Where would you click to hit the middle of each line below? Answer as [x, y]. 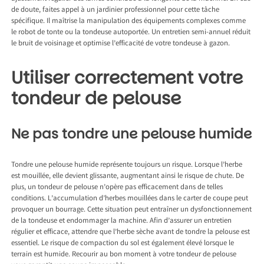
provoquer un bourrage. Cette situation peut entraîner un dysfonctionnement [132, 210]
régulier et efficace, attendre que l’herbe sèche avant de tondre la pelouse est [131, 233]
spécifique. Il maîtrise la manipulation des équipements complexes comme [129, 22]
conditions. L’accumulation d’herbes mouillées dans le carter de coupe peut [130, 199]
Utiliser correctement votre [127, 78]
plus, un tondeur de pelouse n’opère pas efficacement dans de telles [117, 188]
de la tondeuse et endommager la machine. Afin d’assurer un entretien [122, 222]
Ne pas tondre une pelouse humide [132, 134]
